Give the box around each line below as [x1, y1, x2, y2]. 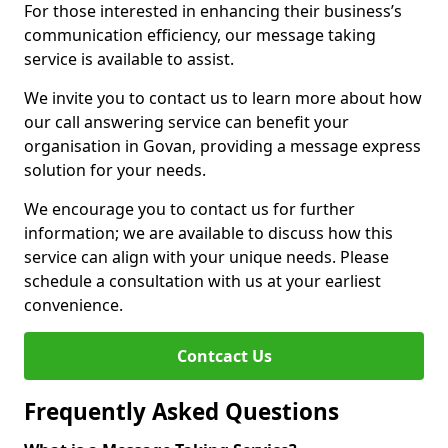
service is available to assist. [24, 48, 234, 70]
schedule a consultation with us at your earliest [24, 270, 381, 292]
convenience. [24, 294, 123, 316]
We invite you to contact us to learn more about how [24, 87, 422, 109]
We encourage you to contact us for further [24, 198, 355, 220]
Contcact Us [176, 345, 272, 367]
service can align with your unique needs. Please [24, 246, 389, 268]
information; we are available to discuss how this [24, 222, 393, 244]
